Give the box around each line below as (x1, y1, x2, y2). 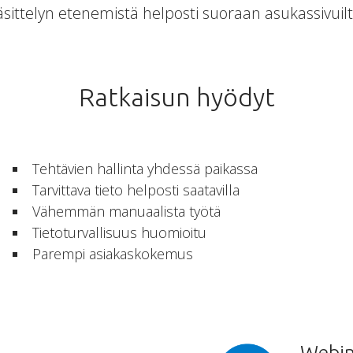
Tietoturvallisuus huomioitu (32, 223, 206, 242)
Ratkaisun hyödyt (78, 83, 275, 111)
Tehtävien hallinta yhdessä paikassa (32, 159, 258, 178)
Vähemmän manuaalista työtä (32, 202, 221, 221)
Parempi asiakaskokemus (32, 244, 193, 263)
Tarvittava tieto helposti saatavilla (32, 180, 240, 199)
